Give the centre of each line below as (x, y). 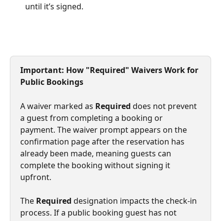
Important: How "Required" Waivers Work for (110, 70)
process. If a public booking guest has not (99, 213)
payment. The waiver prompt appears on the (105, 129)
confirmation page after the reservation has (103, 141)
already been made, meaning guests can (97, 153)
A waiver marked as (58, 106)
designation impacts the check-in (135, 201)
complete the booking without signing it (96, 165)
